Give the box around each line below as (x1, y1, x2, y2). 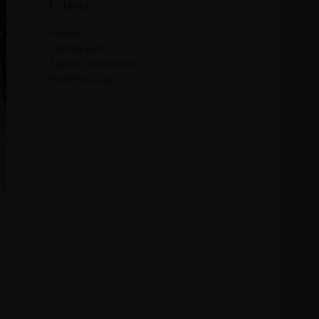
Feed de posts (50, 43, 109, 53)
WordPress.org (50, 74, 111, 85)
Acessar (50, 27, 84, 38)
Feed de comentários (50, 58, 137, 69)
